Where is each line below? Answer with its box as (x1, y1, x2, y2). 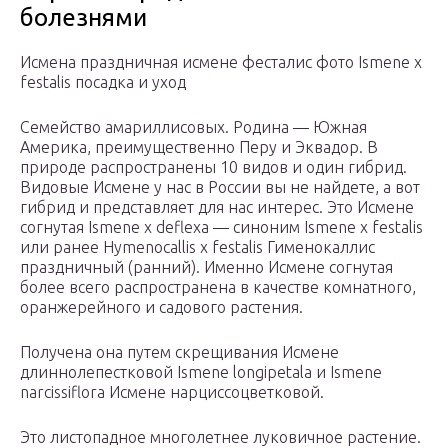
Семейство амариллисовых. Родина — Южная (20, 118, 367, 137)
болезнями (20, 4, 147, 32)
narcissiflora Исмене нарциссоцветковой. (20, 383, 324, 402)
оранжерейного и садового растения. (20, 298, 303, 317)
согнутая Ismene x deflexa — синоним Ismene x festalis (20, 218, 423, 237)
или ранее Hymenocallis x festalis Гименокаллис (20, 238, 375, 257)
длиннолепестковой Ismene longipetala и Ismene (20, 363, 382, 382)
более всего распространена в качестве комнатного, (20, 278, 416, 297)
